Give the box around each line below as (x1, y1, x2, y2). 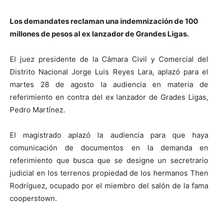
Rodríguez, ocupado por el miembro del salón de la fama (10, 181, 208, 191)
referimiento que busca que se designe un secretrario (10, 156, 208, 165)
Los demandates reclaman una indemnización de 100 (10, 17, 198, 26)
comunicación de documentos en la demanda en (10, 143, 208, 153)
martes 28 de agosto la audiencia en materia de (10, 80, 208, 90)
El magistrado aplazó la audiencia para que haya (10, 130, 208, 140)
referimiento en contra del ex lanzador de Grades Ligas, (10, 92, 208, 102)
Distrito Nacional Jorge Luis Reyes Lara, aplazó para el (10, 67, 208, 77)
